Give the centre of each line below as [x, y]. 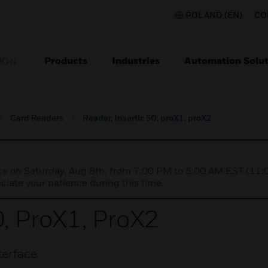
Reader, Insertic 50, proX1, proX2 [147, 118]
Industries [136, 60]
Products [66, 60]
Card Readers [37, 118]
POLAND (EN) [214, 15]
